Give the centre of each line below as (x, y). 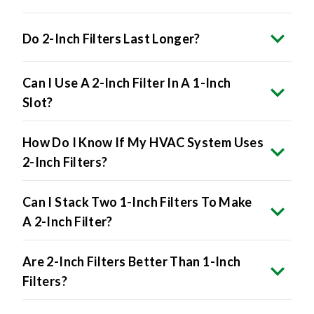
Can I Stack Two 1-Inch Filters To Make (137, 202)
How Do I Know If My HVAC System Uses (143, 143)
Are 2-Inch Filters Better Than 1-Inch (132, 262)
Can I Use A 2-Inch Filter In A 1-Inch (127, 83)
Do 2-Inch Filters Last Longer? (111, 39)
